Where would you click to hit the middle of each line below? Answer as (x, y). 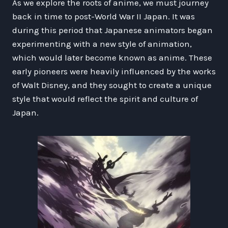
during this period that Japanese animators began (112, 30)
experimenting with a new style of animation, (102, 44)
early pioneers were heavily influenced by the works (114, 71)
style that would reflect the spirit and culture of (105, 98)
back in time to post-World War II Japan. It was (104, 16)
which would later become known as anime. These (112, 57)
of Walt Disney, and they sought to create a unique (112, 85)
